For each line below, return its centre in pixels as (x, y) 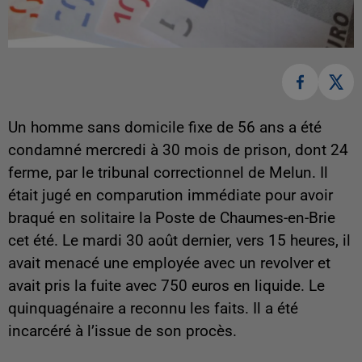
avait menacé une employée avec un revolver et (169, 263)
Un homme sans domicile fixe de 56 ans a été (165, 127)
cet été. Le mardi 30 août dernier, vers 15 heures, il (179, 240)
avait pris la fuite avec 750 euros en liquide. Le (166, 286)
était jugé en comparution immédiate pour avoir (170, 195)
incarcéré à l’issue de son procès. (122, 331)
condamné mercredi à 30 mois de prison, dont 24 (178, 150)
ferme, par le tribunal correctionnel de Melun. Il (168, 173)
